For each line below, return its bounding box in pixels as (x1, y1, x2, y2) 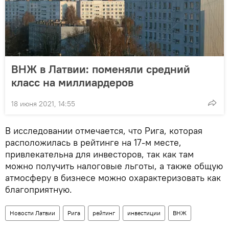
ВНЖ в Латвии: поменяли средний (11, 61, 190, 76)
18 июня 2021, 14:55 (11, 99, 75, 108)
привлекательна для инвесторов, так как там (5, 148, 194, 160)
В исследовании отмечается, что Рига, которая (5, 124, 202, 136)
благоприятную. (5, 183, 72, 195)
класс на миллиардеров (11, 75, 133, 89)
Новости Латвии (10, 209, 55, 217)
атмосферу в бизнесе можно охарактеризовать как (5, 171, 221, 184)
